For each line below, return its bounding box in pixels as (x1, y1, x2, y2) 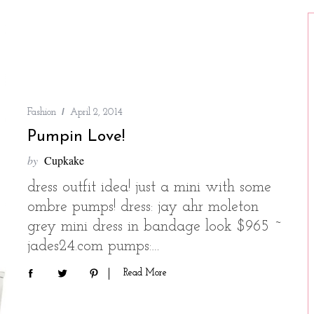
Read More (123, 267, 167, 278)
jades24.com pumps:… (27, 238, 160, 255)
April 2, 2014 (70, 107, 123, 118)
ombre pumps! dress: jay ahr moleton (27, 199, 259, 216)
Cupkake (44, 153, 84, 168)
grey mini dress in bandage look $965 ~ (27, 219, 282, 235)
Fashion (27, 107, 56, 118)
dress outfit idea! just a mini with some (27, 179, 271, 196)
